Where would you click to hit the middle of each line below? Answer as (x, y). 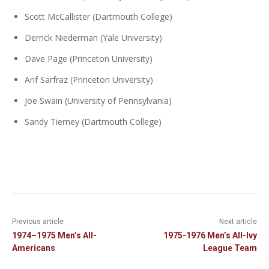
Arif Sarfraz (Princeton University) (89, 79)
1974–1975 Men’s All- (54, 235)
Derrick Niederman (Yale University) (93, 37)
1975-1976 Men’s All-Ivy (210, 235)
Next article (238, 221)
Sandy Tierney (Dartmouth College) (93, 121)
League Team (230, 248)
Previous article (38, 221)
